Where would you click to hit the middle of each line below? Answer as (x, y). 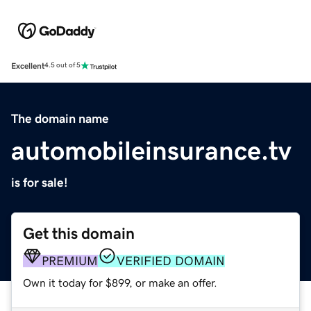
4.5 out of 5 (62, 66)
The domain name (60, 118)
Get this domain (79, 233)
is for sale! (40, 182)
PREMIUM (70, 261)
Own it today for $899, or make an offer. (120, 282)
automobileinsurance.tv (151, 150)
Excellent (28, 66)
